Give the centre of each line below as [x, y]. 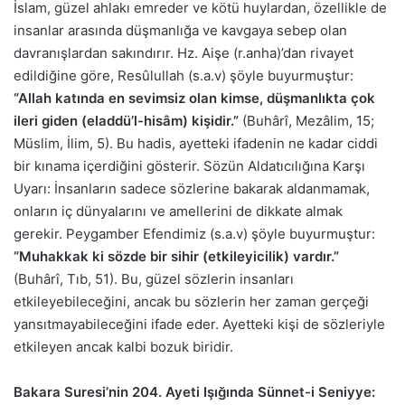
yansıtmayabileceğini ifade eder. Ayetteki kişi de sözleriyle [199, 324]
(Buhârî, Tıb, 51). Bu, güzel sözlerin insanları [154, 278]
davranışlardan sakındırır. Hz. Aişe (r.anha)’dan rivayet [184, 52]
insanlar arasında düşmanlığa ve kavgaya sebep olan [180, 30]
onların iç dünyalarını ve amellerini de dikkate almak [178, 211]
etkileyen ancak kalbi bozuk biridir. [123, 346]
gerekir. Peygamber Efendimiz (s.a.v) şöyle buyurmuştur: [194, 233]
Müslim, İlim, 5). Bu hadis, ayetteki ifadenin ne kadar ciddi [196, 143]
